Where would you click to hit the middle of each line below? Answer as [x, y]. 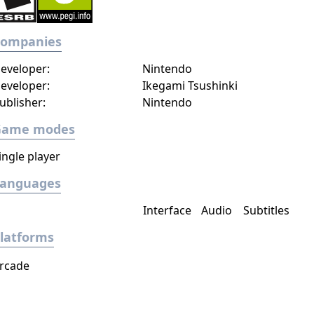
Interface [167, 210]
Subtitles [267, 210]
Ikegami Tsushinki [190, 86]
